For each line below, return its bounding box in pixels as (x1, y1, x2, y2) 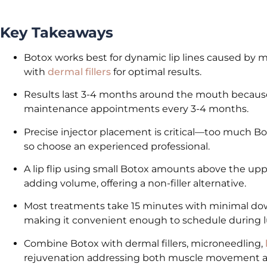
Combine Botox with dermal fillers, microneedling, (24, 237, 265, 249)
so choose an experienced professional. (24, 140, 210, 152)
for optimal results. (111, 66, 201, 77)
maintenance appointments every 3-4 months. (24, 103, 249, 115)
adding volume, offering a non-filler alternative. (24, 178, 246, 190)
